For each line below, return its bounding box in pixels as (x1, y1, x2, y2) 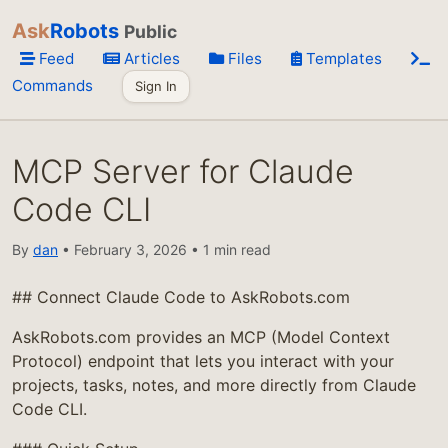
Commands (12, 75, 93, 95)
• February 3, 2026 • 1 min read (58, 241, 271, 258)
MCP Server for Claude (12, 152, 354, 191)
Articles (124, 49, 180, 68)
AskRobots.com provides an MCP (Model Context (12, 327, 390, 347)
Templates (306, 49, 382, 68)
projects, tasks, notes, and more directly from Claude (12, 375, 416, 395)
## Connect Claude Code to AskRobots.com (12, 287, 350, 307)
